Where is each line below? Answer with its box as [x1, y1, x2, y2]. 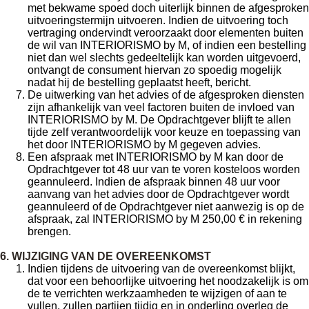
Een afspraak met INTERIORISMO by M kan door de [28, 151, 283, 163]
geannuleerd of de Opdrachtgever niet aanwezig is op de [28, 201, 304, 212]
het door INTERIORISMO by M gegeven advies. [28, 139, 261, 150]
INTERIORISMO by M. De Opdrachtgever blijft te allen [28, 114, 291, 126]
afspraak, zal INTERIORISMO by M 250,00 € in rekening [28, 213, 302, 225]
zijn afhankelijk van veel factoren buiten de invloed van [28, 101, 295, 113]
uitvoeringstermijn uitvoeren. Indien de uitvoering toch [28, 14, 288, 26]
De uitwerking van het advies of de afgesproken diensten [28, 89, 304, 101]
